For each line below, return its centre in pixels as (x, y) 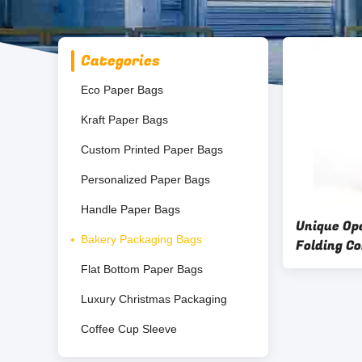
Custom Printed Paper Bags (152, 149)
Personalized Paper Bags (145, 179)
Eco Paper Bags (122, 90)
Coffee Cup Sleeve (129, 329)
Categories (120, 61)
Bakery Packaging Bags (141, 239)
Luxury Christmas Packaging (154, 299)
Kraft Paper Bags (124, 120)
